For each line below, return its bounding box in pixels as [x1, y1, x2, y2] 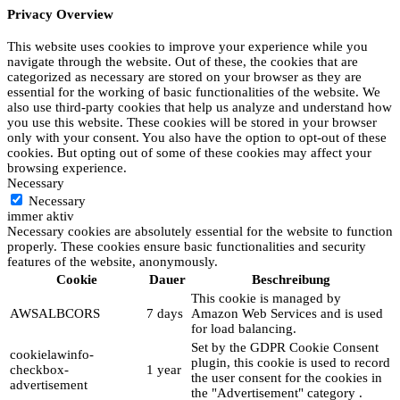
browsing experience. [7, 161, 127, 176]
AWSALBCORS [10, 306, 100, 321]
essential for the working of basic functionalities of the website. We [7, 85, 380, 100]
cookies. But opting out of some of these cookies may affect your [7, 146, 371, 161]
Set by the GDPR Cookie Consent [191, 340, 379, 355]
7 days [146, 306, 183, 321]
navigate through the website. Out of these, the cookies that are [7, 54, 358, 70]
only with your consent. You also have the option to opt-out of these [7, 130, 387, 146]
